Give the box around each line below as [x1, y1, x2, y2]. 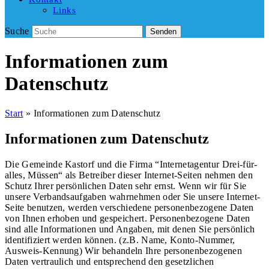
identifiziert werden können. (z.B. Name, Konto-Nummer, [5, 234, 235, 245]
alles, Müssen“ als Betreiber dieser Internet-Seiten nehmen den [5, 169, 253, 180]
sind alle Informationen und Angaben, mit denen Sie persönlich [5, 223, 255, 234]
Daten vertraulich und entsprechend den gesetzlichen [5, 256, 214, 267]
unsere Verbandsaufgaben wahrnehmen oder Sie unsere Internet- [5, 191, 261, 202]
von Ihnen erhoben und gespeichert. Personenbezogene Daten [5, 213, 250, 223]
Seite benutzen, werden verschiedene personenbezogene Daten [5, 202, 254, 213]
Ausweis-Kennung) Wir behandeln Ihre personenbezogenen [5, 245, 242, 256]
